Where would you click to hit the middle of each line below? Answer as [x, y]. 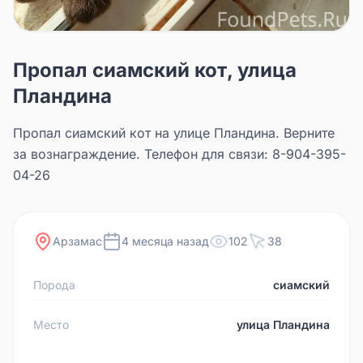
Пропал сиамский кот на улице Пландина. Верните [174, 132]
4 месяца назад [165, 241]
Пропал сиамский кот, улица [155, 70]
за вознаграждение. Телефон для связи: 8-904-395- [179, 154]
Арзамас [77, 241]
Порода [54, 284]
